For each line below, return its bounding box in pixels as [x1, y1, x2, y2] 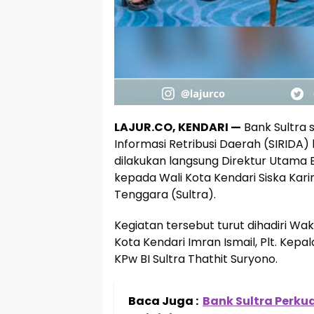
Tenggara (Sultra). [114, 186, 216, 203]
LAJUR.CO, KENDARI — [114, 119, 241, 135]
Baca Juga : [128, 293, 198, 309]
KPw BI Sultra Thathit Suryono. [114, 251, 278, 267]
